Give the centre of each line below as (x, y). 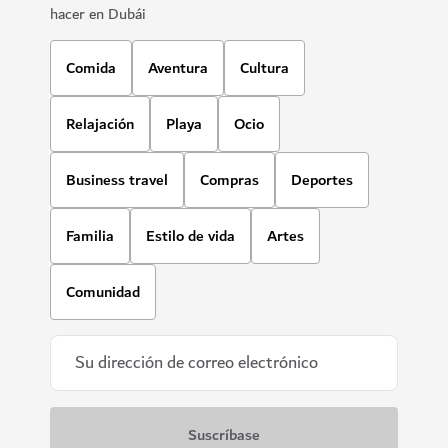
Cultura (264, 67)
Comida (91, 67)
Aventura (178, 67)
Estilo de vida (190, 235)
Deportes (322, 179)
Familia (90, 235)
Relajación (100, 123)
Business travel (117, 179)
